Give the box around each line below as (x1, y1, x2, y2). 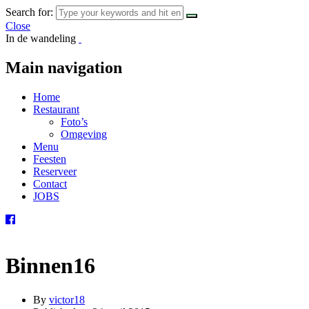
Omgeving (61, 128, 107, 140)
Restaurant (33, 103, 79, 115)
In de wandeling (6, 32, 76, 44)
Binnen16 (6, 253, 95, 279)
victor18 (49, 293, 85, 306)
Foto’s (61, 115, 88, 128)
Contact (33, 177, 67, 190)
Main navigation (6, 58, 122, 77)
